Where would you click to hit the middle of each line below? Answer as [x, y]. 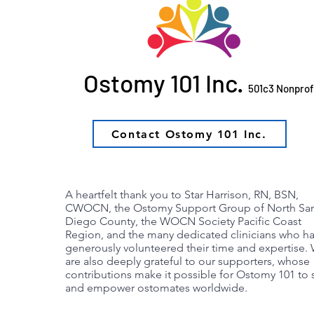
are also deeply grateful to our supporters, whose [188, 261]
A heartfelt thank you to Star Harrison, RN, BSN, [182, 194]
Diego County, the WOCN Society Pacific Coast [184, 221]
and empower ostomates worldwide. [157, 288]
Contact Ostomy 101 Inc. [189, 134]
